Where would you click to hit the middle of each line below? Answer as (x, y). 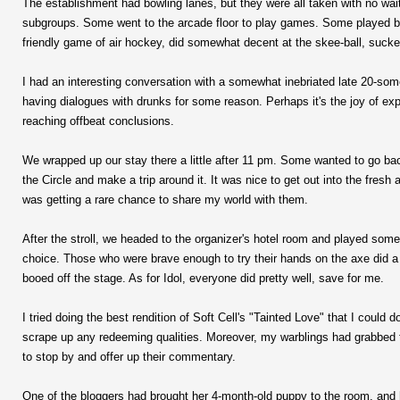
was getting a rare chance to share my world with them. (165, 199)
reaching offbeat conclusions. (98, 121)
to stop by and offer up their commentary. (129, 356)
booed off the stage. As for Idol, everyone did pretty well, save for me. (203, 278)
